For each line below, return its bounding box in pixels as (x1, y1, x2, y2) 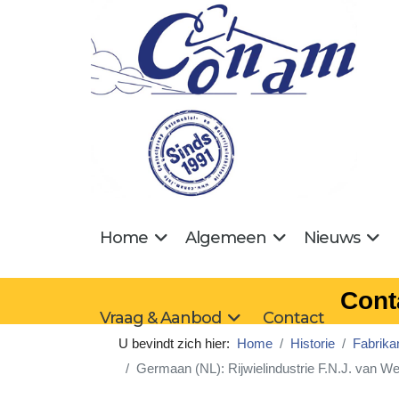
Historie (290, 335, 335, 351)
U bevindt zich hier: (118, 335, 237, 351)
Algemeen (185, 227, 266, 248)
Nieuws (304, 227, 360, 248)
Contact (263, 307, 324, 328)
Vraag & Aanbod (100, 307, 221, 328)
